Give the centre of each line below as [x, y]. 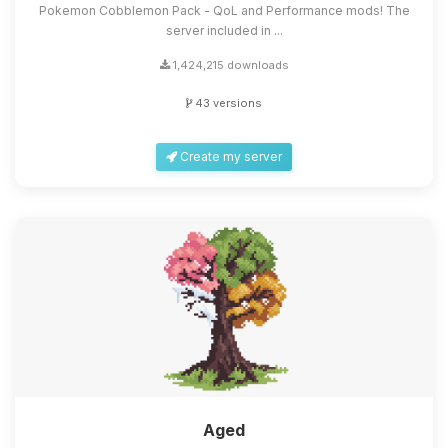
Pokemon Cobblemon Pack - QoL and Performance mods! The [224, 10]
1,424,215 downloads [229, 64]
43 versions [227, 102]
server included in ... [224, 30]
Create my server [229, 156]
